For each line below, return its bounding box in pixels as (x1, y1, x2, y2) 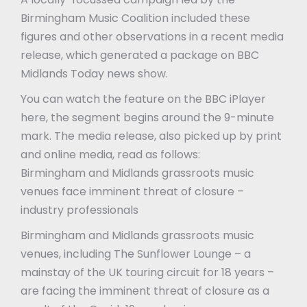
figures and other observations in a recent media (21, 28, 284, 45)
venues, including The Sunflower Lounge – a (21, 245, 251, 262)
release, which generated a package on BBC (21, 47, 259, 63)
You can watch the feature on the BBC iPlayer (21, 90, 266, 107)
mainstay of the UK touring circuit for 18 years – (21, 264, 274, 280)
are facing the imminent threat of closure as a (21, 282, 269, 299)
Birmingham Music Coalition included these (21, 10, 250, 26)
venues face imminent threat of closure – (21, 183, 244, 199)
